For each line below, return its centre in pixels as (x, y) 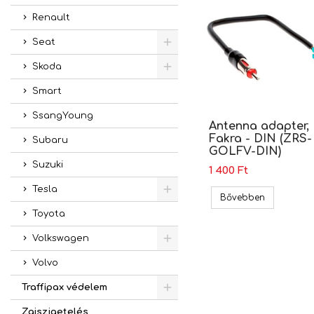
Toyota (49, 214)
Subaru (50, 140)
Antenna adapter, (259, 126)
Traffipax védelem (64, 287)
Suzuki (48, 165)
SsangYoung (63, 116)
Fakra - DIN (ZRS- (260, 138)
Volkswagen (61, 238)
